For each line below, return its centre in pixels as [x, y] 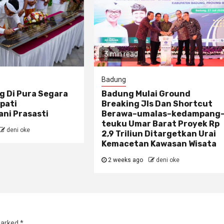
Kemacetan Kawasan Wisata [159, 144]
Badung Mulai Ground [146, 94]
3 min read [121, 54]
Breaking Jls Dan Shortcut [157, 104]
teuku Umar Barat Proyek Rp [161, 124]
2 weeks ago [126, 160]
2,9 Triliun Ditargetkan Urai [159, 134]
